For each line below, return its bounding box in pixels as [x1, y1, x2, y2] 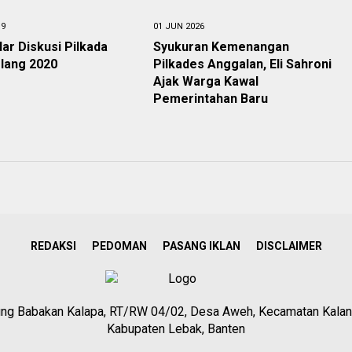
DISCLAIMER [255, 240, 322, 252]
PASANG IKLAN [162, 240, 240, 252]
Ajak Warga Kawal [152, 74, 258, 89]
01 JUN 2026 [152, 21, 204, 31]
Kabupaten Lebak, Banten [107, 321, 245, 336]
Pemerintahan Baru [152, 91, 268, 106]
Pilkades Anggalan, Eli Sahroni [152, 57, 332, 71]
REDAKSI [30, 240, 76, 252]
